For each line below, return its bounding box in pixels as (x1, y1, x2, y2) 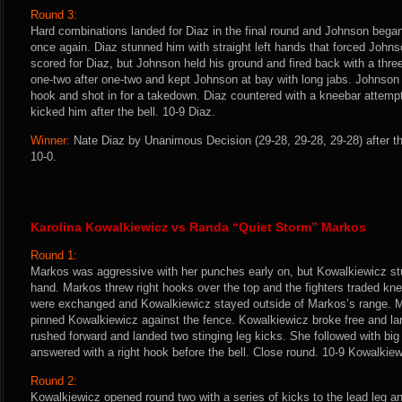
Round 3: (31, 8, 77, 22)
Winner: (31, 134, 70, 147)
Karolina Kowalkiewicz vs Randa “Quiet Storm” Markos (31, 220, 366, 234)
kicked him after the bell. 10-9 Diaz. (31, 105, 215, 118)
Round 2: (31, 374, 77, 388)
